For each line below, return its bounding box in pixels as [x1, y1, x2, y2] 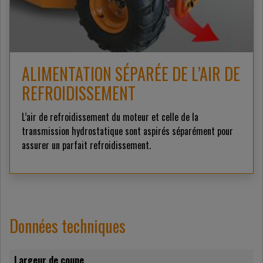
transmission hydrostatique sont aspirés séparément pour [22, 124, 233, 139]
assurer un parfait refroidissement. [22, 138, 151, 153]
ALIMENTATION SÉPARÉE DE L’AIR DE [22, 62, 240, 86]
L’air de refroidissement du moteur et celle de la [22, 110, 198, 124]
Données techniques [9, 214, 126, 238]
